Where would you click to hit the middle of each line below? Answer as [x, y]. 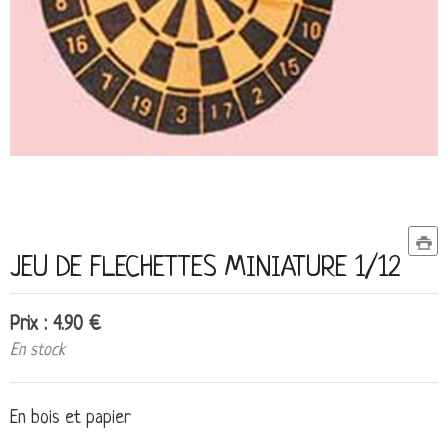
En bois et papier [70, 418]
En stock [37, 351]
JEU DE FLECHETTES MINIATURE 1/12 [205, 269]
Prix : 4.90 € [55, 326]
